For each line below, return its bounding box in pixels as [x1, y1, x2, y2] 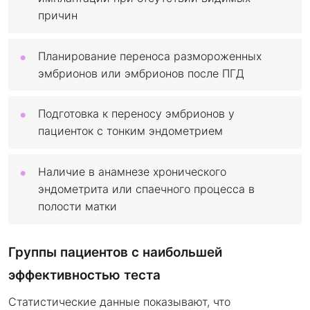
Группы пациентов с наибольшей [8, 244, 222, 260]
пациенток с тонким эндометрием [38, 124, 223, 138]
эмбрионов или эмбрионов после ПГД [38, 66, 244, 80]
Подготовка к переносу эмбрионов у [38, 107, 235, 121]
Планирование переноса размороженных [38, 48, 262, 63]
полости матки [38, 199, 117, 213]
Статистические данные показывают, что [8, 294, 230, 309]
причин [38, 8, 77, 23]
